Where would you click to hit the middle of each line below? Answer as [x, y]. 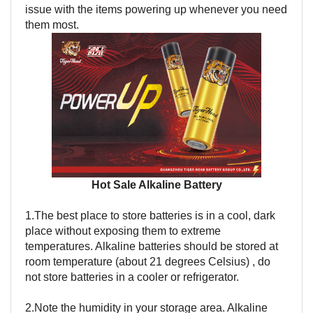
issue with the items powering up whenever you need [156, 9]
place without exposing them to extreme [123, 231]
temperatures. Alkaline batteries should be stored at [152, 246]
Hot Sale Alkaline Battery [156, 184]
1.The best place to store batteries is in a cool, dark [150, 215]
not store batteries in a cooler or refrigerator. [132, 277]
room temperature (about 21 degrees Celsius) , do [148, 261]
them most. [52, 25]
